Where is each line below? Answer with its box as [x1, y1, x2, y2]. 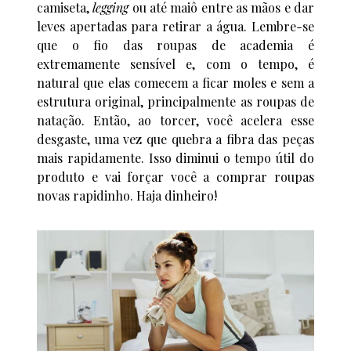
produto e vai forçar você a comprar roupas [37, 168, 314, 185]
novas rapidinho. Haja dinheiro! [37, 186, 218, 204]
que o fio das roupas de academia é [37, 36, 314, 53]
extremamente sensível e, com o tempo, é [37, 55, 314, 72]
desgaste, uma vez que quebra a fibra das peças [37, 130, 314, 147]
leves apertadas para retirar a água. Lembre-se [37, 17, 314, 34]
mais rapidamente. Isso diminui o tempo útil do [37, 149, 314, 166]
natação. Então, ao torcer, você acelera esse [37, 111, 314, 128]
